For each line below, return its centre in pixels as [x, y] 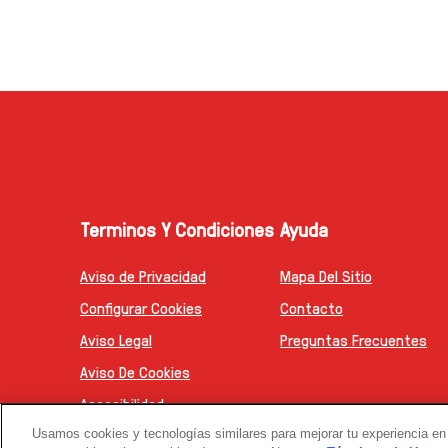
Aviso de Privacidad [143, 276]
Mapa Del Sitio [326, 276]
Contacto [311, 308]
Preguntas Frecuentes [353, 340]
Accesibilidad [122, 404]
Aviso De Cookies [135, 372]
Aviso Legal [116, 340]
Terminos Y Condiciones [177, 229]
